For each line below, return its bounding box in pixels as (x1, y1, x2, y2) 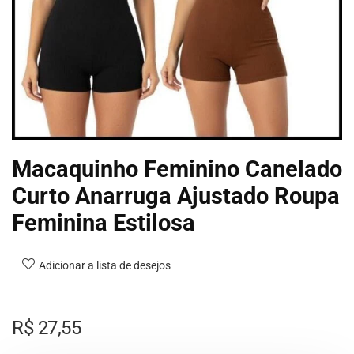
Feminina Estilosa (12, 209, 195, 236)
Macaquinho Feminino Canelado (12, 156, 342, 183)
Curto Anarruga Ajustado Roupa (12, 183, 340, 209)
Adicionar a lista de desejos (39, 259, 171, 272)
